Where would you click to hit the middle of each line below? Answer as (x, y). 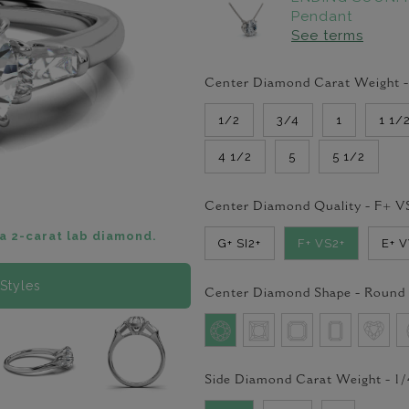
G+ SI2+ (240, 243)
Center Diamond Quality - (289, 207)
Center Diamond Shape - (284, 294)
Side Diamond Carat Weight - (299, 381)
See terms (327, 36)
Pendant (322, 16)
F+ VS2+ (321, 243)
